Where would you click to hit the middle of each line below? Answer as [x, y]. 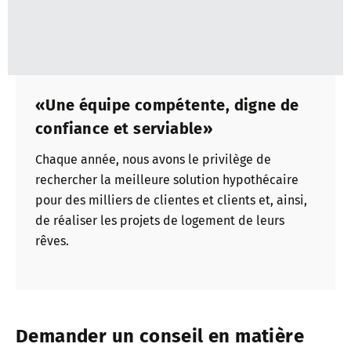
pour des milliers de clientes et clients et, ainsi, [171, 201]
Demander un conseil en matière [160, 336]
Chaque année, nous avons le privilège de [153, 160]
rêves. [52, 241]
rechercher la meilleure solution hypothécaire [167, 180]
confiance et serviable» [125, 128]
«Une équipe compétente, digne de [167, 105]
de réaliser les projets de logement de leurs [160, 221]
